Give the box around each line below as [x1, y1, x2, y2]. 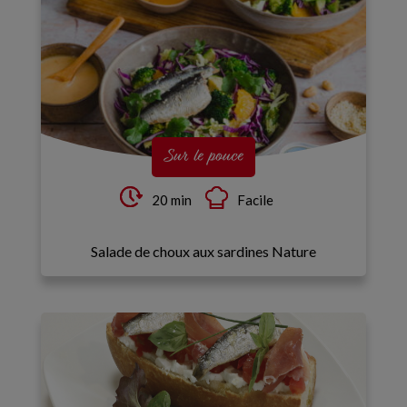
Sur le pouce [164, 144, 242, 169]
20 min [151, 192, 192, 208]
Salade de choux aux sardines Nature [90, 243, 316, 260]
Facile [236, 192, 273, 208]
